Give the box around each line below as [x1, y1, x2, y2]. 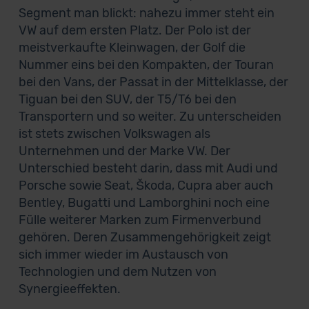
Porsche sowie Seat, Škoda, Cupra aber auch [18, 178, 273, 193]
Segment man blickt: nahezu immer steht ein [18, 6, 275, 21]
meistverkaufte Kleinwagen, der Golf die [18, 40, 246, 55]
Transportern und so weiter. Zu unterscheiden [18, 109, 281, 124]
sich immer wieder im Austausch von [18, 247, 228, 262]
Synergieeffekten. [18, 281, 121, 297]
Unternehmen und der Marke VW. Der [18, 143, 230, 159]
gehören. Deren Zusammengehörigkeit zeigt [18, 230, 271, 245]
